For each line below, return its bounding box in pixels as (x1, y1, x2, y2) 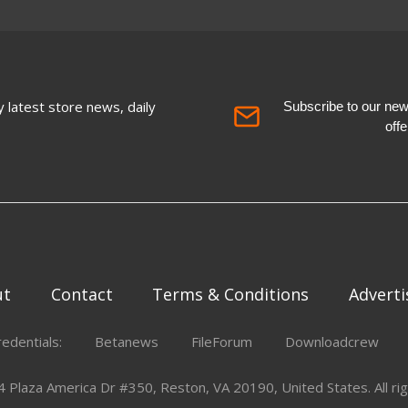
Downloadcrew (285, 331, 380, 351)
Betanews (95, 331, 159, 351)
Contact (50, 282, 113, 305)
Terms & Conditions (152, 282, 310, 305)
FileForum (191, 331, 253, 351)
